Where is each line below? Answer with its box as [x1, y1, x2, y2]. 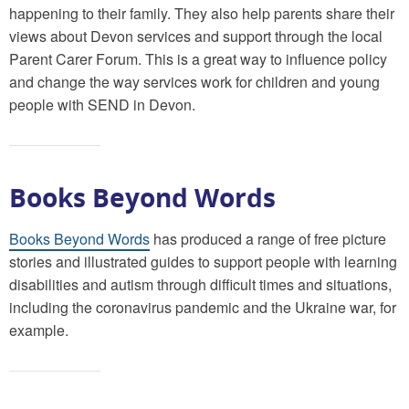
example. [9, 319, 68, 341]
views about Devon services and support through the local [9, 25, 383, 47]
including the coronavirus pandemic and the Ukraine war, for [9, 296, 396, 318]
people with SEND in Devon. [9, 93, 195, 115]
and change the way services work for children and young [9, 70, 380, 92]
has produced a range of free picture [150, 227, 386, 249]
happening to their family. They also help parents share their [9, 2, 394, 24]
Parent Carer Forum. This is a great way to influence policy [9, 47, 387, 69]
